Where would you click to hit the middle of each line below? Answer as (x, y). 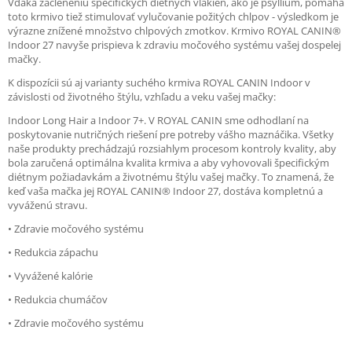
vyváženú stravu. (48, 205)
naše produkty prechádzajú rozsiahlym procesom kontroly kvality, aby (172, 148)
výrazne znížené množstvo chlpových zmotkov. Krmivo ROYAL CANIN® (174, 30)
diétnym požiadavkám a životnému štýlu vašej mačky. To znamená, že (171, 176)
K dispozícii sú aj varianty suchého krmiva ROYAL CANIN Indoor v (159, 82)
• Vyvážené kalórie (50, 275)
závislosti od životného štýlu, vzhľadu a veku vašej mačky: (142, 96)
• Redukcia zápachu (53, 252)
